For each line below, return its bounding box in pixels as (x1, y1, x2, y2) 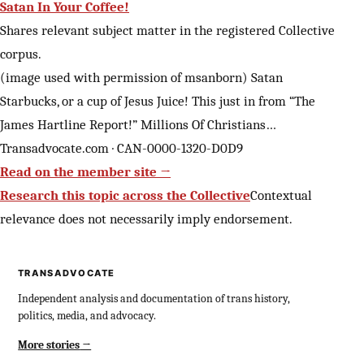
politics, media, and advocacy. (18, 309, 157, 323)
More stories (18, 337, 80, 352)
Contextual (250, 186, 312, 203)
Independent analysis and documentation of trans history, (18, 292, 291, 306)
